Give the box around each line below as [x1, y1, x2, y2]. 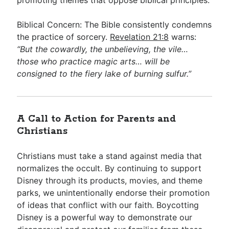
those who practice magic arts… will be [17, 56, 170, 66]
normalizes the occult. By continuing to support [17, 163, 202, 173]
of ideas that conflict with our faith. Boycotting [17, 200, 199, 210]
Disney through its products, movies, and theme [17, 175, 203, 186]
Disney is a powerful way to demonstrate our [17, 212, 193, 222]
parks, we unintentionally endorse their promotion [17, 188, 210, 198]
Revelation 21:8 [110, 32, 169, 42]
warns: [169, 32, 197, 42]
